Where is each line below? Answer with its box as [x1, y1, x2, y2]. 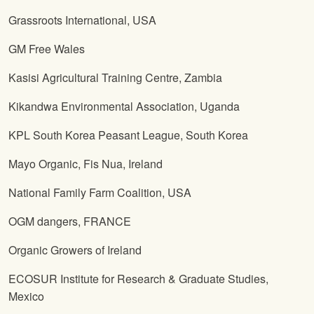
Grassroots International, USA [8, 12, 156, 29]
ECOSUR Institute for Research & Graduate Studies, [8, 271, 268, 287]
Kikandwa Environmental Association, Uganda [8, 98, 240, 115]
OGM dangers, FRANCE [8, 213, 131, 230]
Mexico [8, 288, 44, 305]
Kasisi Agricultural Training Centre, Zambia [8, 69, 222, 86]
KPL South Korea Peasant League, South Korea [8, 127, 248, 144]
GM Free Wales [8, 41, 85, 57]
